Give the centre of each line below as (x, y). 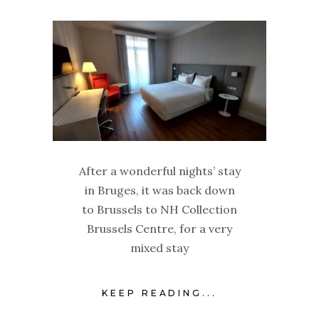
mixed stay (159, 247)
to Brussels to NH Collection (159, 209)
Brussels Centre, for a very (159, 228)
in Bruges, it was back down (159, 190)
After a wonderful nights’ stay (159, 171)
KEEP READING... (159, 293)
